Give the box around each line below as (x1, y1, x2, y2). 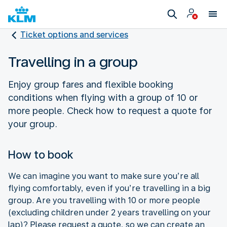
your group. (8, 118, 57, 129)
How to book (8, 147, 73, 161)
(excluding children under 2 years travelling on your (8, 207, 211, 217)
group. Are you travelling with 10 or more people (8, 195, 200, 205)
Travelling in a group (8, 53, 138, 70)
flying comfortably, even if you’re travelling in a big (8, 183, 210, 193)
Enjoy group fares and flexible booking (8, 79, 173, 90)
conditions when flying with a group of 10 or (8, 92, 198, 103)
